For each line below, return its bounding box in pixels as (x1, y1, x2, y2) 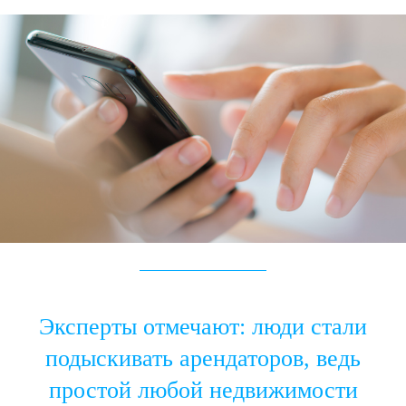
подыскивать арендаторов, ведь (45, 345, 361, 372)
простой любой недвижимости (48, 377, 358, 403)
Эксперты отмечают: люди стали (39, 314, 367, 340)
